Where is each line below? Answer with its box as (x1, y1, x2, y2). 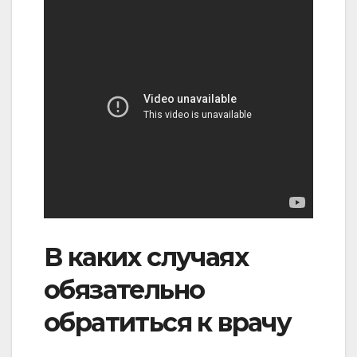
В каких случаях (44, 241, 248, 273)
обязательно (44, 274, 205, 306)
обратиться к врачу (44, 307, 292, 339)
